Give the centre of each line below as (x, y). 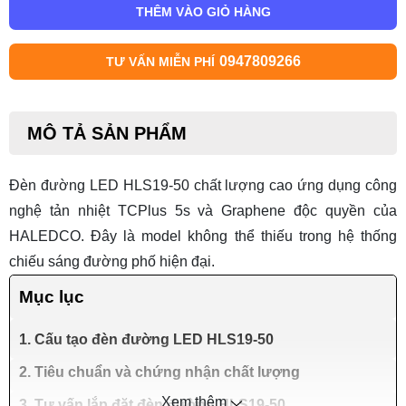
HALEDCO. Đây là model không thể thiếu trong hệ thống (203, 237)
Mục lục (52, 297)
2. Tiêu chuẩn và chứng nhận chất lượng (159, 372)
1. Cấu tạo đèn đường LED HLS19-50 (146, 340)
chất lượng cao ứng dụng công (293, 186)
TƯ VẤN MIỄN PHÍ (160, 62)
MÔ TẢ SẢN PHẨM (107, 134)
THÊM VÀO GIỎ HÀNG (203, 12)
